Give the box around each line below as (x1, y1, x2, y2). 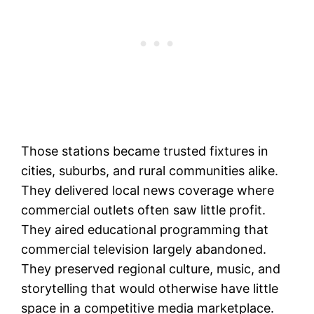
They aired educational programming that (21, 222, 269, 238)
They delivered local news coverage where (21, 183, 275, 198)
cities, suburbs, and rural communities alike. (21, 163, 279, 179)
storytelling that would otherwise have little (21, 281, 279, 296)
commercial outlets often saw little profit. (21, 203, 266, 218)
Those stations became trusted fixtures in (21, 144, 269, 159)
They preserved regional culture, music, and (21, 261, 281, 277)
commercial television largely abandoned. (21, 242, 267, 257)
